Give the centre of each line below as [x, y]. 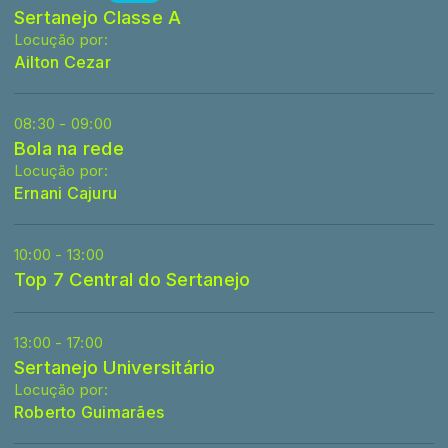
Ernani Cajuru [66, 193]
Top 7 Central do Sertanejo [132, 279]
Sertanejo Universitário [115, 367]
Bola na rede [69, 148]
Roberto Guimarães [89, 412]
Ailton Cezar [62, 62]
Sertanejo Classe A [98, 17]
